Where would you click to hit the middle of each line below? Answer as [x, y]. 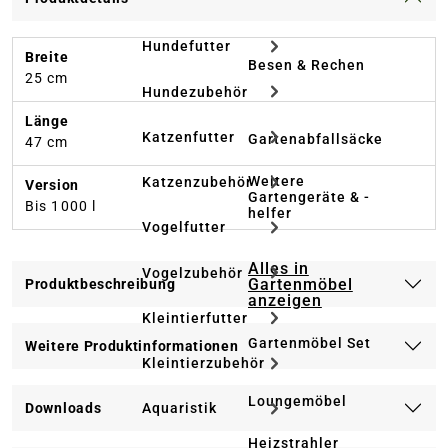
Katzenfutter [188, 136]
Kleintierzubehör [203, 363]
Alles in [278, 268]
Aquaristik [179, 408]
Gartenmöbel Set [309, 343]
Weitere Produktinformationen [132, 346]
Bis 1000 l [61, 206]
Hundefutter [186, 46]
